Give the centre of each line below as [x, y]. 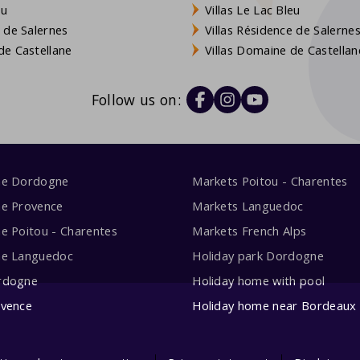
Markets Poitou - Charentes [270, 181]
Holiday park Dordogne [258, 255]
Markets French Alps [250, 230]
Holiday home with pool [259, 280]
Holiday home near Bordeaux [274, 305]
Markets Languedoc [248, 206]
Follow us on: [136, 100]
